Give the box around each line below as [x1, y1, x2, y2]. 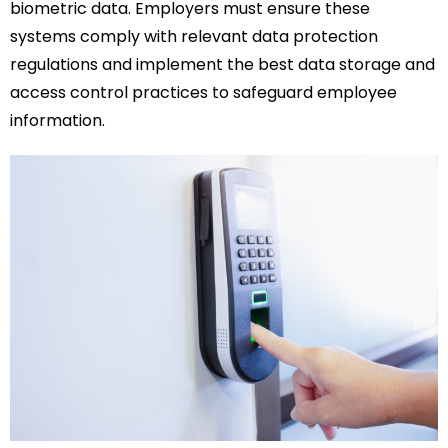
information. [10, 109, 105, 133]
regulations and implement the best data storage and [10, 53, 435, 77]
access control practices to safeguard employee [10, 81, 397, 105]
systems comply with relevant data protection [10, 25, 378, 49]
